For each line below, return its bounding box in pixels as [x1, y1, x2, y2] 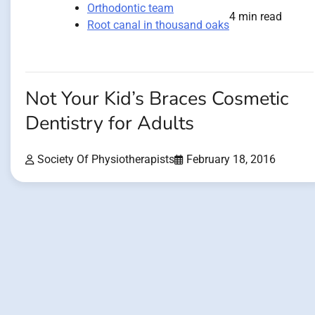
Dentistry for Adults [25, 110, 194, 136]
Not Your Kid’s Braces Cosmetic [25, 85, 289, 112]
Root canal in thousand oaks [87, 18, 229, 32]
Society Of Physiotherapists [37, 153, 174, 167]
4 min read [229, 9, 282, 23]
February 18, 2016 [186, 153, 276, 167]
